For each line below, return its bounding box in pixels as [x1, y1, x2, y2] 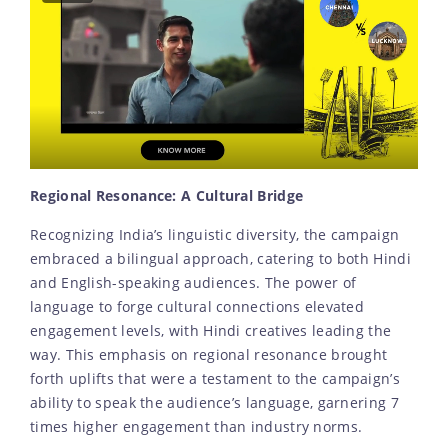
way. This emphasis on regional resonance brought [30, 346, 388, 365]
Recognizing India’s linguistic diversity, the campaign [30, 226, 400, 245]
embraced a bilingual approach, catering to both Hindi [30, 250, 411, 269]
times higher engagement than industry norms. [30, 418, 363, 437]
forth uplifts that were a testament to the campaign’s [30, 370, 400, 389]
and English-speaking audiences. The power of [30, 274, 357, 293]
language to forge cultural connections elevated [30, 298, 365, 317]
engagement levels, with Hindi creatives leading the [30, 322, 392, 341]
